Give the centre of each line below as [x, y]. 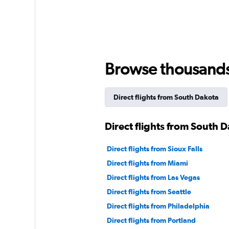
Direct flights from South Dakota [166, 97]
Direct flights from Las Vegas [153, 177]
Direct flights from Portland [151, 220]
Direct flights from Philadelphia [158, 206]
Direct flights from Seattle [149, 191]
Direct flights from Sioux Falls [154, 148]
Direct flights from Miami [147, 163]
